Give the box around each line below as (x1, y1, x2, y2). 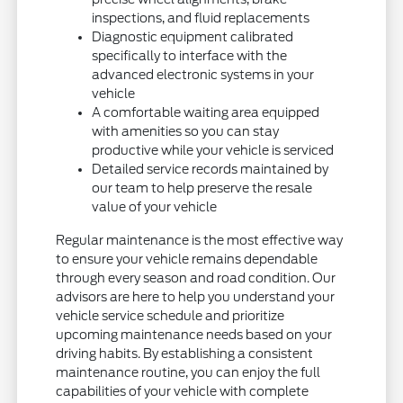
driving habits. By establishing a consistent (56, 345, 314, 361)
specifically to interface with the (92, 48, 288, 63)
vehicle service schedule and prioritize (56, 308, 285, 323)
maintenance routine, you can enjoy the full (56, 364, 321, 380)
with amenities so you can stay (92, 123, 280, 139)
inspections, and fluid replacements (92, 10, 310, 25)
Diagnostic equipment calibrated (92, 29, 294, 44)
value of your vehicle (92, 199, 218, 214)
